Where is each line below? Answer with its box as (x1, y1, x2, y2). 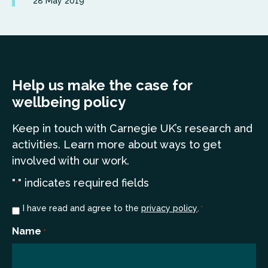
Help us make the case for (12, 77, 192, 94)
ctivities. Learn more (18, 138, 128, 151)
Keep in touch (12, 122, 83, 135)
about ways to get (128, 138, 221, 151)
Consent (11, 203, 53, 215)
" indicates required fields (18, 176, 149, 189)
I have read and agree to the (23, 203, 141, 213)
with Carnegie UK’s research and (83, 122, 252, 135)
